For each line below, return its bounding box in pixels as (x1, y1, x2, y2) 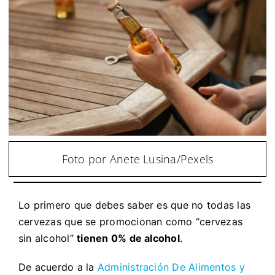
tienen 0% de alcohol (77, 231, 180, 244)
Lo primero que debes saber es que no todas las (18, 198, 251, 211)
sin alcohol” (18, 231, 77, 244)
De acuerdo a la (18, 260, 98, 273)
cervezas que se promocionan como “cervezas (18, 215, 243, 228)
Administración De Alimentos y (97, 260, 245, 273)
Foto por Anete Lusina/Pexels (61, 151, 214, 166)
